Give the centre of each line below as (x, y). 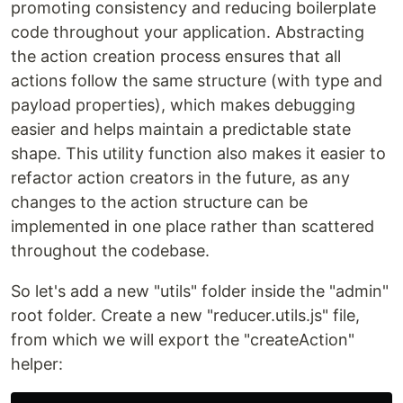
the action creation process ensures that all (176, 56)
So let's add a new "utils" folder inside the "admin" (200, 291)
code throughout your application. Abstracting (188, 31)
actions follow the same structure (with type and (197, 80)
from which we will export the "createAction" (183, 339)
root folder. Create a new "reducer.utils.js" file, (185, 315)
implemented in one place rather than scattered (193, 226)
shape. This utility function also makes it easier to (198, 153)
